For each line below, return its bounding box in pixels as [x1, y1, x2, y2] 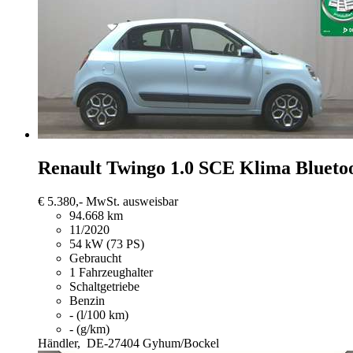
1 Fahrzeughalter [69, 265, 153, 279]
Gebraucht [69, 251, 121, 265]
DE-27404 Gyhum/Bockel [87, 336, 219, 350]
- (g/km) [69, 321, 110, 336]
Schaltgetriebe [69, 279, 139, 293]
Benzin [69, 293, 105, 307]
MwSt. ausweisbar [86, 194, 178, 208]
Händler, [38, 336, 84, 350]
